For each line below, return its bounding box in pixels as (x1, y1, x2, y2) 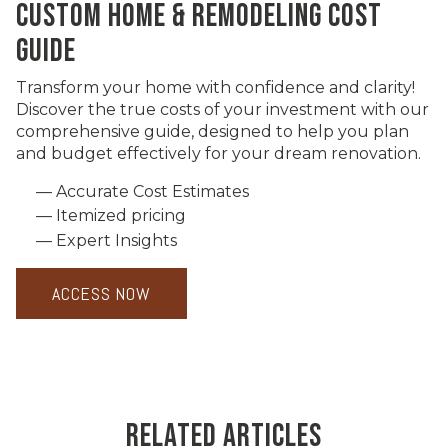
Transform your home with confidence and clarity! (16, 77, 415, 97)
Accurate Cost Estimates (56, 181, 249, 201)
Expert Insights (56, 230, 177, 250)
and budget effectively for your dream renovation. (16, 143, 421, 163)
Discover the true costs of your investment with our (16, 99, 429, 119)
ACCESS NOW (52, 281, 151, 305)
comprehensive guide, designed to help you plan (16, 121, 409, 141)
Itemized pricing (56, 206, 186, 226)
